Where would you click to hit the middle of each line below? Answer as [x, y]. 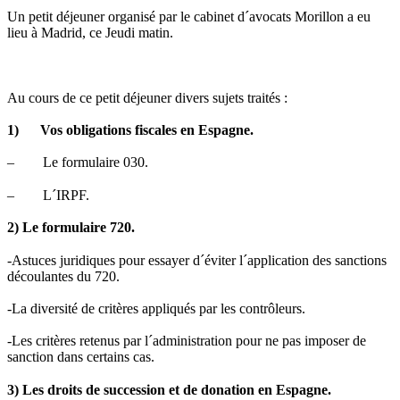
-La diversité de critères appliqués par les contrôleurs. [156, 308]
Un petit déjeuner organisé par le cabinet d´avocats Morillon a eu [189, 16]
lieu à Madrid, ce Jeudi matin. [90, 32]
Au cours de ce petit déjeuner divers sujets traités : [147, 97]
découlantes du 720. [63, 276]
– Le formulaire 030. [78, 162]
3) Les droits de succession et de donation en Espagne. [169, 389]
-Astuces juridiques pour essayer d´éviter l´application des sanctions [197, 260]
